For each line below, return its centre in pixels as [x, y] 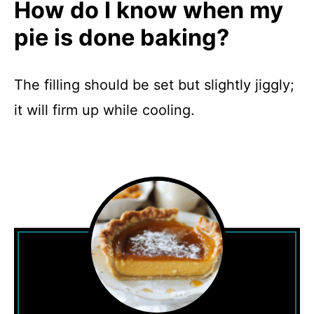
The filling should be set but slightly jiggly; [154, 85]
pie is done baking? [122, 37]
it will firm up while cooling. [104, 110]
